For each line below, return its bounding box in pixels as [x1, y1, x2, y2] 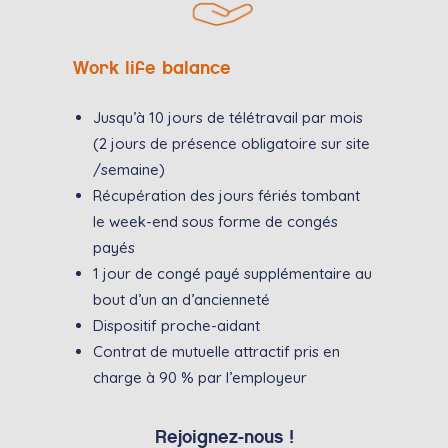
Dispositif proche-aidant [92, 316, 260, 336]
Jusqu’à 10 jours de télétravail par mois [92, 108, 363, 128]
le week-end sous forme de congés [92, 212, 338, 232]
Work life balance [72, 57, 231, 80]
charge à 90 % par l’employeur [92, 368, 307, 388]
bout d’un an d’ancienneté [92, 290, 270, 310]
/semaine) [92, 160, 165, 180]
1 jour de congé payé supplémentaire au [92, 264, 372, 284]
